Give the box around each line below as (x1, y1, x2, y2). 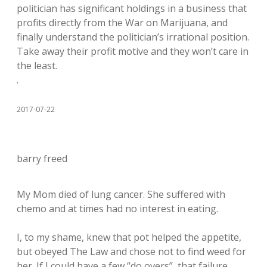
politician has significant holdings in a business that (17, 2, 247, 15)
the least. (17, 59, 57, 72)
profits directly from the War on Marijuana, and (17, 16, 228, 29)
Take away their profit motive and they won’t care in (17, 45, 249, 58)
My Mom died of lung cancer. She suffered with (17, 188, 225, 201)
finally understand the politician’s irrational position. (17, 30, 249, 44)
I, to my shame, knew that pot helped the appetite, (17, 231, 241, 244)
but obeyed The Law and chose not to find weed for (17, 245, 246, 258)
